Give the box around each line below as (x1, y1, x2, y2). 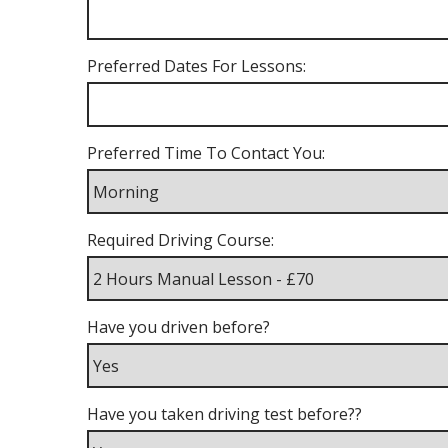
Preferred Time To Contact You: (87, 142, 325, 164)
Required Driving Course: (87, 229, 274, 251)
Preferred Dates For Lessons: (87, 55, 306, 77)
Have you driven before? (87, 316, 270, 338)
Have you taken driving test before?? (87, 403, 362, 425)
